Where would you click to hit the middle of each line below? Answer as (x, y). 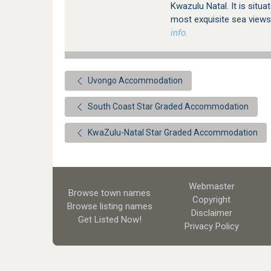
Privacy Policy (211, 226)
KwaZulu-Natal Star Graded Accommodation (172, 132)
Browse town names (110, 193)
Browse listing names (109, 206)
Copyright (212, 200)
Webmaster (211, 186)
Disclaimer (211, 213)
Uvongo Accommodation (134, 80)
